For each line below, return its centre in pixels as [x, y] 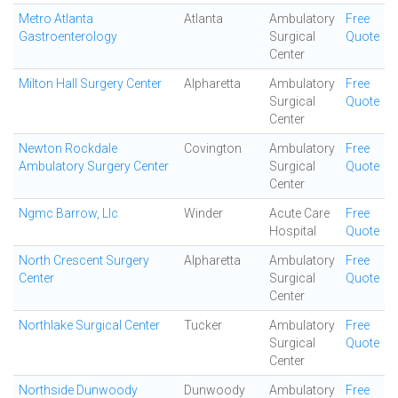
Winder [203, 213]
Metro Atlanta [56, 19]
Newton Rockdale [68, 148]
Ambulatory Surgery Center [94, 166]
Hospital [293, 231]
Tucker [203, 325]
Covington [213, 148]
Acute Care [299, 213]
